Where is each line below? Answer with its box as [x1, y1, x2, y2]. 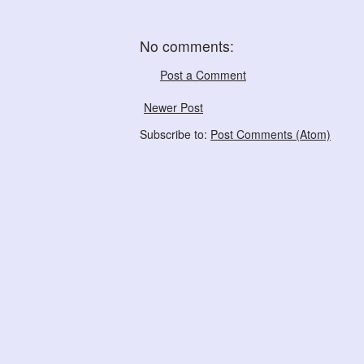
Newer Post [144, 99, 203, 116]
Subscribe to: [140, 126, 210, 143]
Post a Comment [160, 67, 246, 84]
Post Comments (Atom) [210, 126, 331, 143]
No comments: [140, 36, 234, 57]
